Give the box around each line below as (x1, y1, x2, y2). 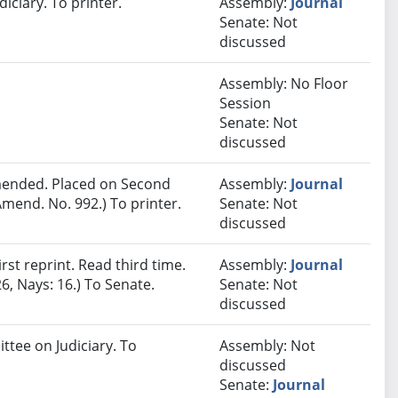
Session (219, 93, 272, 114)
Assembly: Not (219, 336, 316, 356)
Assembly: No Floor (219, 74, 349, 94)
